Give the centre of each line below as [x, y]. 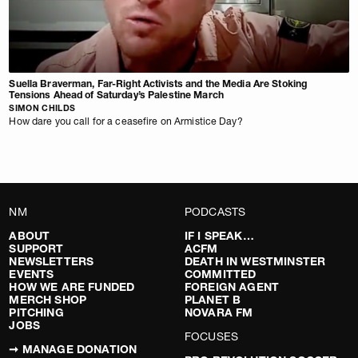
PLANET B [213, 300]
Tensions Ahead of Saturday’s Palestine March [116, 95]
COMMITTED [221, 274]
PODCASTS [215, 212]
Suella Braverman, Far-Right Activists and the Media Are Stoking [158, 84]
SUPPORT [36, 249]
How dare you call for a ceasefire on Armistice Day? [126, 121]
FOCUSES [212, 337]
